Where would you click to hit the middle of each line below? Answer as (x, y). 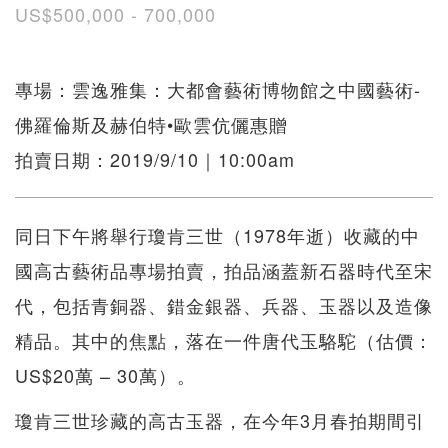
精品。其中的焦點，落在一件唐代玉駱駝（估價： (224, 339)
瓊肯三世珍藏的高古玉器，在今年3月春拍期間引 (220, 419)
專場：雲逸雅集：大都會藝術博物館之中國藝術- (218, 88)
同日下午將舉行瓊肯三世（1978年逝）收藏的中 (217, 234)
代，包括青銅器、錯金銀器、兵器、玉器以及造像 (224, 304)
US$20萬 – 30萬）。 (105, 374)
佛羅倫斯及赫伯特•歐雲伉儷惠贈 (151, 123)
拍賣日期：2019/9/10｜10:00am (155, 158)
